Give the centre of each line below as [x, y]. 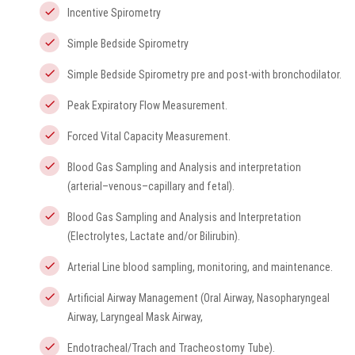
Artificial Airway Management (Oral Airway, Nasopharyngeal [198, 298]
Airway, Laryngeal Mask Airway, [135, 317]
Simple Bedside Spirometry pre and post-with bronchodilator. [204, 74]
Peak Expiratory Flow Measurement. [147, 105]
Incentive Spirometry [114, 13]
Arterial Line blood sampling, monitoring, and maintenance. [200, 267]
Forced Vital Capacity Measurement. [149, 136]
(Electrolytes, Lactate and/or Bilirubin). [154, 236]
